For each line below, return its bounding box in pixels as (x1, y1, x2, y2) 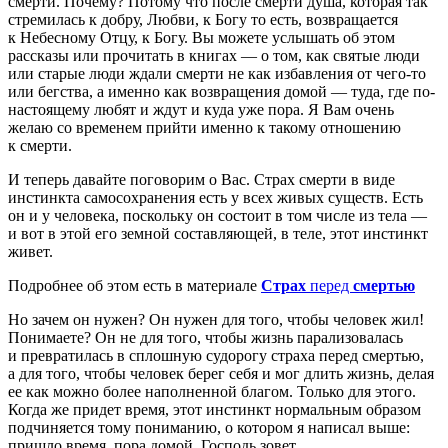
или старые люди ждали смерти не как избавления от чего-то (8, 64, 426, 82)
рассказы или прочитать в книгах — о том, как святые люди (8, 46, 420, 64)
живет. (8, 242, 53, 260)
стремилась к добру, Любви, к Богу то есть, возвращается (8, 10, 398, 28)
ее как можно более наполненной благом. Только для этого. (8, 382, 416, 400)
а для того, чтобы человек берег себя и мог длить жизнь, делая (8, 364, 434, 382)
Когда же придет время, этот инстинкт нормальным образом (8, 400, 421, 418)
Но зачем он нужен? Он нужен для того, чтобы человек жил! (8, 310, 424, 328)
